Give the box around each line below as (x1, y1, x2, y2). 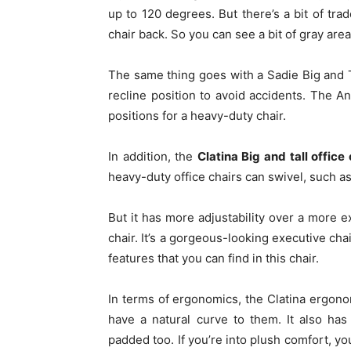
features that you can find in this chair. (108, 251, 322, 266)
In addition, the (108, 149, 197, 164)
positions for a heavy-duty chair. (108, 108, 289, 123)
